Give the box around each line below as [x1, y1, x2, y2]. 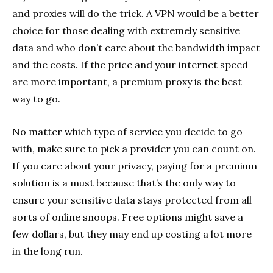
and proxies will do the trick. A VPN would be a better [12, 7, 259, 19]
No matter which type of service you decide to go [12, 125, 243, 138]
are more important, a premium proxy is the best [12, 75, 242, 88]
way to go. [12, 92, 60, 105]
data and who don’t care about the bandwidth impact [12, 41, 260, 54]
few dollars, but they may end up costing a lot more [12, 227, 252, 240]
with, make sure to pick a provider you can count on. [12, 142, 256, 155]
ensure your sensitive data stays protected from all [12, 193, 252, 206]
